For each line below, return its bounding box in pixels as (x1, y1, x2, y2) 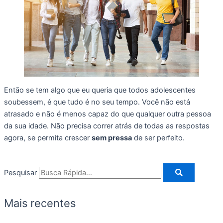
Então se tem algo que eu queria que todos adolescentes (4, 85, 196, 95)
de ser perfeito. (132, 133, 185, 142)
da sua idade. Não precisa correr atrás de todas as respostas (4, 121, 210, 130)
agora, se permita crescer (4, 133, 92, 142)
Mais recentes (4, 197, 76, 210)
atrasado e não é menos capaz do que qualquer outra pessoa (4, 109, 211, 118)
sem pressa (92, 133, 132, 142)
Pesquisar (4, 168, 37, 178)
